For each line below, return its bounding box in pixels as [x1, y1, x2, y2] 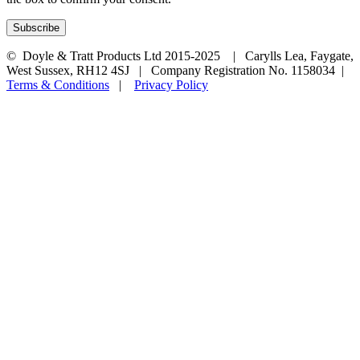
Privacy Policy [134, 77, 208, 92]
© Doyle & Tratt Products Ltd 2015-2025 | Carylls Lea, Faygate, [6, 48, 354, 63]
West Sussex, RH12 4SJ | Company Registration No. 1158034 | [6, 63, 350, 77]
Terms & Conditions [6, 77, 109, 92]
